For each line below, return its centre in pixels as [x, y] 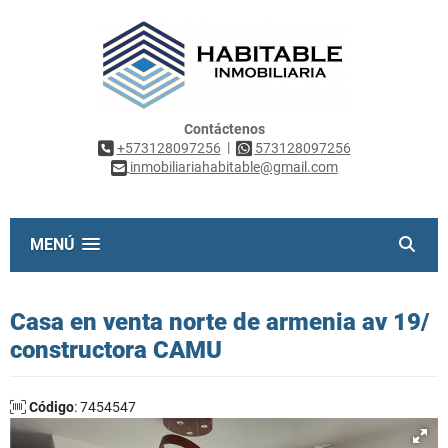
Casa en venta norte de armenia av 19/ [219, 321]
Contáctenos [224, 129]
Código [51, 406]
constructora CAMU [116, 349]
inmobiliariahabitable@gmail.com [233, 167]
